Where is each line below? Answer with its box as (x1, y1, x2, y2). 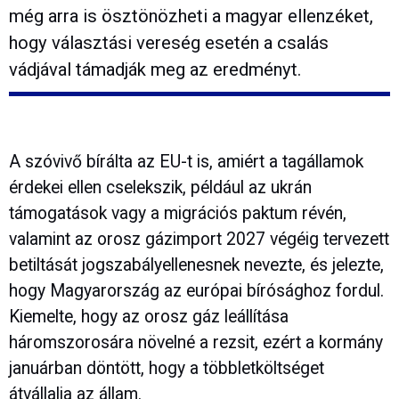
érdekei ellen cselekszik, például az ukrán (9, 177, 312, 199)
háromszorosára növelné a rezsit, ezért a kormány (9, 332, 383, 354)
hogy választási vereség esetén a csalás (9, 31, 329, 53)
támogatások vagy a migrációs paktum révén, (9, 203, 346, 224)
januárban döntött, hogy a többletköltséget (9, 358, 324, 379)
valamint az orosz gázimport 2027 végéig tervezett (9, 229, 389, 250)
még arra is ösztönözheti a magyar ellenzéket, (9, 4, 373, 27)
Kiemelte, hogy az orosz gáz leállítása (9, 306, 289, 328)
